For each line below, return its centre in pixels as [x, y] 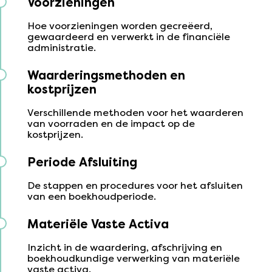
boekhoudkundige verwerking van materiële [133, 259]
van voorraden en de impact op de [111, 124]
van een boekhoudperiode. [91, 197]
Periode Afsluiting [82, 162]
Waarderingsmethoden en [106, 75]
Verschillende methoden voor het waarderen [135, 113]
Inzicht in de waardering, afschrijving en [124, 248]
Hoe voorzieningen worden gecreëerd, [120, 26]
